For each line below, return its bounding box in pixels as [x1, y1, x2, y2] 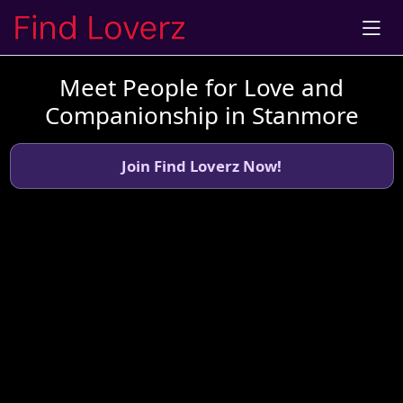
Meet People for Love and [59, 70, 344, 103]
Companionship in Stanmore [44, 98, 359, 131]
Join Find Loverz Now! [121, 155, 282, 176]
